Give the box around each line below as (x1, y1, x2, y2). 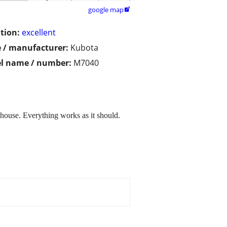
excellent (22, 27, 56, 39)
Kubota (70, 42, 98, 54)
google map (88, 5, 124, 15)
